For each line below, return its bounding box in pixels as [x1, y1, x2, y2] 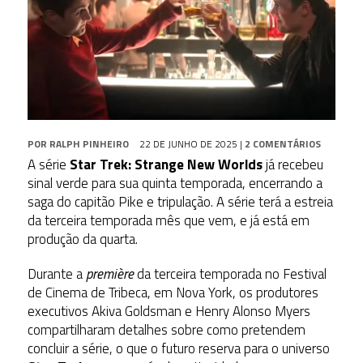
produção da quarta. [27, 228, 138, 250]
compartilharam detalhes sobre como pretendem [27, 318, 305, 340]
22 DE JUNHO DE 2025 [139, 135, 237, 152]
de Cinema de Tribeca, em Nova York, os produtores [27, 281, 318, 303]
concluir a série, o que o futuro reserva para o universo [27, 337, 330, 359]
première [85, 263, 134, 284]
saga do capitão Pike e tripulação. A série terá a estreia [27, 190, 333, 212]
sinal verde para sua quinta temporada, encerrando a [27, 172, 322, 194]
